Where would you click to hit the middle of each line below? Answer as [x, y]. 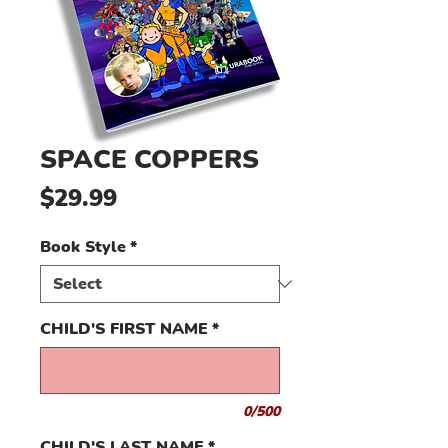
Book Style [83, 246]
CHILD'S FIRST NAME [124, 328]
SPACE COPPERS [149, 159]
